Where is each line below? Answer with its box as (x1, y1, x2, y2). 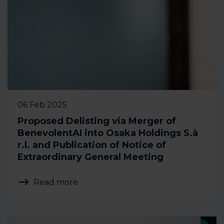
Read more (33, 177, 78, 187)
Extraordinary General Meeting (17, 151, 163, 162)
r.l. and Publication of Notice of (17, 139, 166, 150)
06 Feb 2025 (17, 100, 67, 109)
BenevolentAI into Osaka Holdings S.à (17, 127, 198, 138)
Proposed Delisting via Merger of (17, 115, 176, 126)
